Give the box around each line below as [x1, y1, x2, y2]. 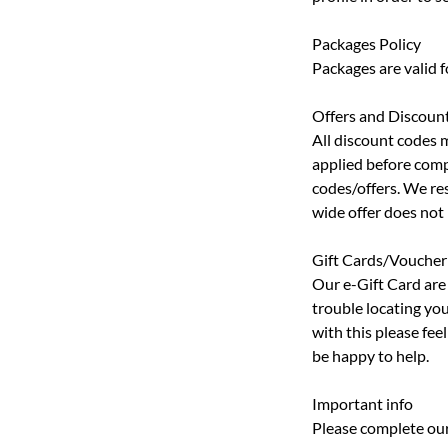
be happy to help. [312, 346, 429, 365]
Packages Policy [312, 34, 421, 53]
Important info [312, 394, 413, 413]
